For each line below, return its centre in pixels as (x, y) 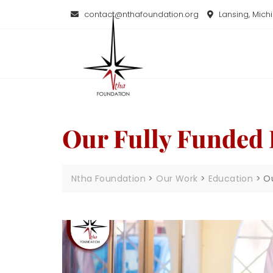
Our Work (177, 178)
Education (231, 178)
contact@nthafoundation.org (140, 15)
